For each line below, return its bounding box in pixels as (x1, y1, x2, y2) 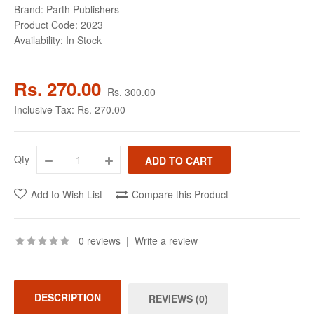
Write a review (135, 233, 198, 247)
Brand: (14, 2, 43, 16)
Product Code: (14, 18, 78, 32)
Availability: (14, 33, 63, 47)
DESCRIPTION (34, 290, 101, 304)
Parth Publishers (46, 2, 119, 16)
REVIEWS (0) (149, 292, 208, 306)
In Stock (63, 33, 102, 47)
